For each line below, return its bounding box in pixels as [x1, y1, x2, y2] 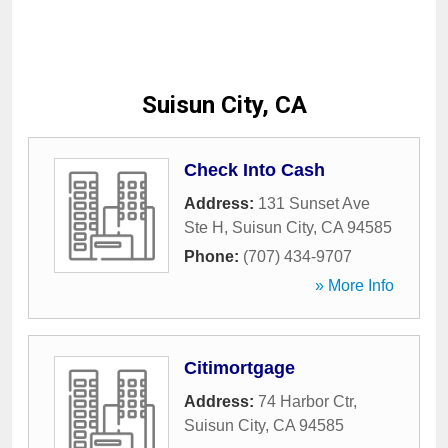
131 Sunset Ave [258, 195, 370, 212]
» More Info [315, 277, 394, 294]
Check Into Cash [184, 160, 325, 180]
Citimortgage [184, 358, 295, 378]
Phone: [184, 248, 243, 265]
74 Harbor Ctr [258, 393, 353, 410]
